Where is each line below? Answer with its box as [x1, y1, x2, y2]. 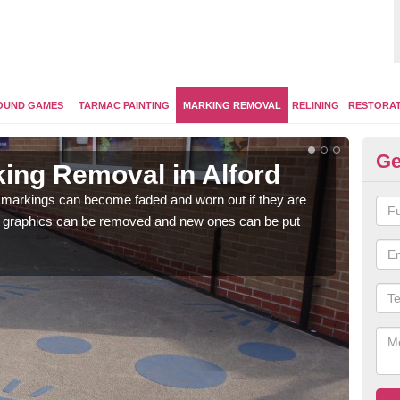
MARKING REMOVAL [183, 100, 281, 111]
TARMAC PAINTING [78, 100, 170, 111]
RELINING [292, 100, 339, 111]
